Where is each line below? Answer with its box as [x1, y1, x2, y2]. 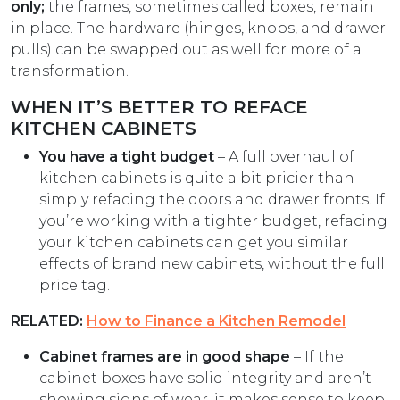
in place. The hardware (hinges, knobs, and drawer [11, 20, 386, 37]
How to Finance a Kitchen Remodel [87, 312, 346, 330]
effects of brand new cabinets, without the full [39, 255, 385, 273]
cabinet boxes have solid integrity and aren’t [39, 370, 371, 387]
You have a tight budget [39, 148, 214, 166]
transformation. [11, 62, 129, 80]
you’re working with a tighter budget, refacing [39, 212, 387, 230]
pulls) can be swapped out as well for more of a [11, 41, 362, 59]
